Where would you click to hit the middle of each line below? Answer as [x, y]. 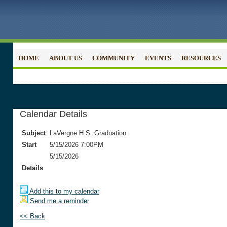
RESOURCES [201, 58]
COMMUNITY [113, 58]
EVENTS [158, 58]
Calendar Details [53, 114]
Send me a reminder [59, 201]
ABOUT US [66, 58]
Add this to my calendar [64, 192]
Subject [34, 133]
